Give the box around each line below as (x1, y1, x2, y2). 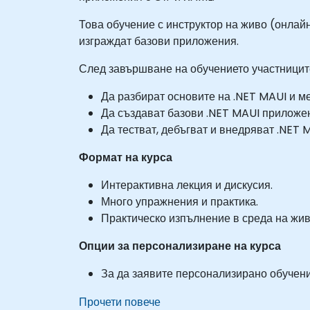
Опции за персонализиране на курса (79, 237, 281, 254)
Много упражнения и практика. (101, 193, 258, 210)
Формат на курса (79, 149, 172, 165)
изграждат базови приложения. (79, 33, 239, 49)
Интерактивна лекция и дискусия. (101, 176, 273, 193)
